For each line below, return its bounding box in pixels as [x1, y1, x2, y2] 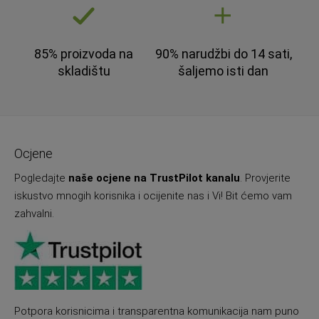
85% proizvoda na [34, 46, 134, 62]
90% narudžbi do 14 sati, [155, 46, 292, 62]
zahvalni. [14, 207, 54, 221]
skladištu [57, 63, 110, 79]
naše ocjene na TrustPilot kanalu [68, 172, 240, 185]
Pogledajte [14, 172, 68, 185]
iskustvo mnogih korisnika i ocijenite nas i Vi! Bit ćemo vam [14, 189, 292, 203]
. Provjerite [240, 172, 291, 185]
